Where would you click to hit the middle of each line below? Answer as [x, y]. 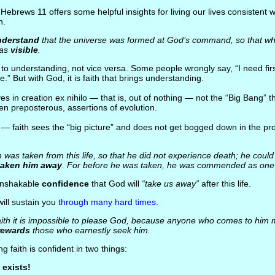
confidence [65, 184]
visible [24, 50]
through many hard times [107, 202]
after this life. [225, 184]
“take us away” [170, 184]
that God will [115, 184]
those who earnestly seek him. [90, 230]
